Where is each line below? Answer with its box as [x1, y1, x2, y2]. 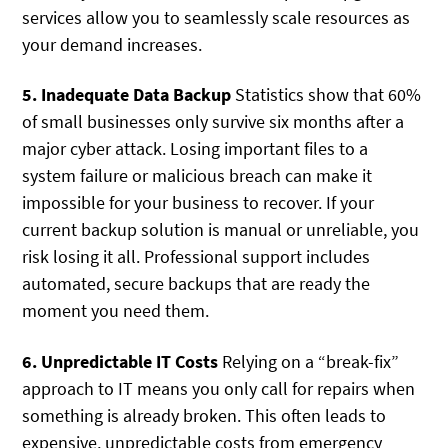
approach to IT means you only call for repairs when [22, 376, 416, 400]
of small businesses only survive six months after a [22, 110, 405, 134]
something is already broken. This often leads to [22, 403, 387, 427]
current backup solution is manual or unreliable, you [22, 218, 420, 242]
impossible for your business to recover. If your [22, 191, 375, 215]
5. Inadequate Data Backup [22, 83, 232, 107]
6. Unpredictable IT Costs [22, 349, 219, 373]
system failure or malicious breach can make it [22, 164, 373, 188]
